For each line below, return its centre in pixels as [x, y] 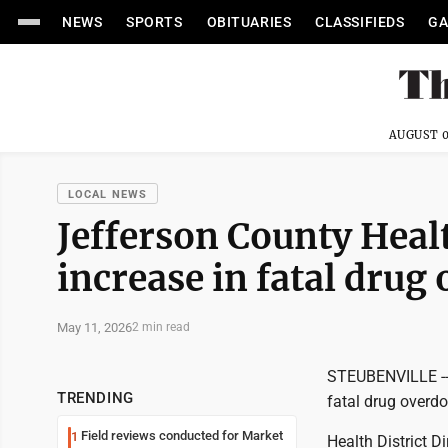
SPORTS [154, 22]
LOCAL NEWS [107, 194]
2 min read [161, 327]
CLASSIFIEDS [360, 22]
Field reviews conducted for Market [182, 435]
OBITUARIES [249, 22]
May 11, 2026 [94, 327]
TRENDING [95, 398]
